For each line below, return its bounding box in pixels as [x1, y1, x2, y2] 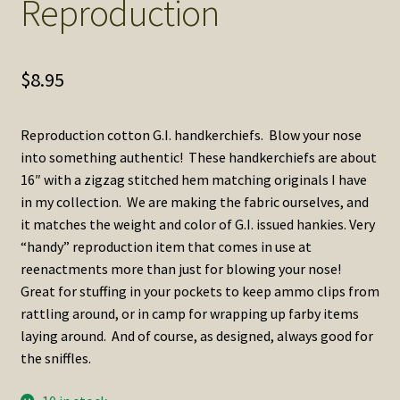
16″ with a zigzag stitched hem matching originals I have [20, 171, 367, 189]
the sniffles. [20, 349, 91, 368]
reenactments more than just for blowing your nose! [20, 260, 344, 279]
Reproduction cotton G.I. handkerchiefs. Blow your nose [20, 126, 362, 145]
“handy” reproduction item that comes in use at [20, 237, 312, 256]
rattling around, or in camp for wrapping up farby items [20, 304, 359, 323]
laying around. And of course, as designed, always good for [20, 327, 373, 346]
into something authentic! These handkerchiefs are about [20, 148, 377, 167]
